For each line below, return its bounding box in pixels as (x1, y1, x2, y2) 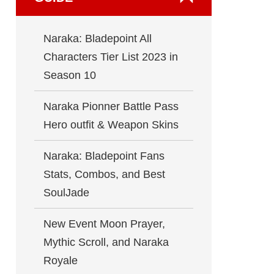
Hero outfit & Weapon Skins (43, 119, 179, 131)
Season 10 (43, 69, 96, 81)
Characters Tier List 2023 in (43, 51, 178, 63)
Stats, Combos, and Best (43, 168, 165, 180)
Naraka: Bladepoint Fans (43, 150, 165, 162)
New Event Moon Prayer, (43, 218, 165, 230)
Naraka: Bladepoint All (43, 32, 152, 45)
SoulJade (43, 187, 89, 199)
